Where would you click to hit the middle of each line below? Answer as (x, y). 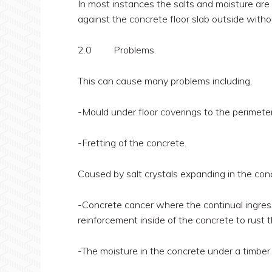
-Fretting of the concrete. (132, 143)
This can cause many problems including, (165, 81)
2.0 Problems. (117, 50)
